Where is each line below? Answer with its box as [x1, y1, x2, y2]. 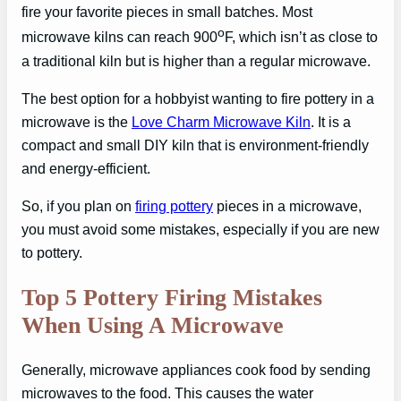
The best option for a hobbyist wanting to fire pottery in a [21, 90, 374, 107]
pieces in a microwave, [213, 198, 362, 215]
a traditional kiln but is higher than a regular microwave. [21, 52, 371, 69]
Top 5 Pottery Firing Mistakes [21, 284, 322, 311]
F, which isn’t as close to [225, 29, 378, 46]
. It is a [311, 113, 351, 130]
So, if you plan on [21, 198, 135, 215]
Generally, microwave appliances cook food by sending [21, 362, 371, 379]
